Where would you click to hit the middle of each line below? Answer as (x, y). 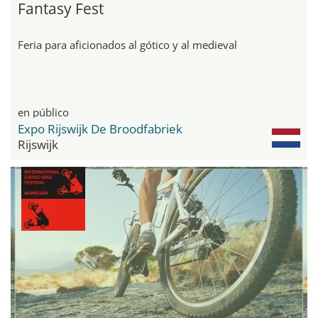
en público (43, 112)
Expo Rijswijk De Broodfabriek (100, 128)
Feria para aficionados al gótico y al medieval (127, 44)
